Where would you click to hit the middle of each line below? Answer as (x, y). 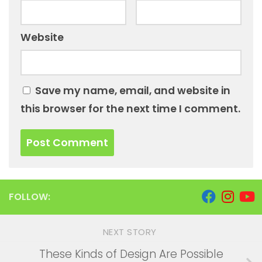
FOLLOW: (30, 196)
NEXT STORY (131, 232)
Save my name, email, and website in (133, 90)
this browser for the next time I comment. (130, 108)
